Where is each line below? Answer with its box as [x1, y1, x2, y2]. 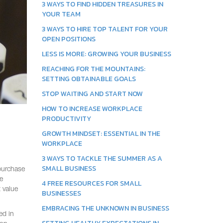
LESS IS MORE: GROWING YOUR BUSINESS [41, 49, 171, 59]
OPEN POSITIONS [41, 34, 96, 44]
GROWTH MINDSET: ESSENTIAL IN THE [41, 128, 160, 139]
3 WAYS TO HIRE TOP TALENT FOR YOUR [41, 24, 168, 34]
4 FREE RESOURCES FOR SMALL [41, 178, 141, 189]
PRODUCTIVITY [41, 113, 91, 124]
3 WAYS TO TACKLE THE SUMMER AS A [41, 153, 162, 164]
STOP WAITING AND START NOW [41, 89, 143, 99]
